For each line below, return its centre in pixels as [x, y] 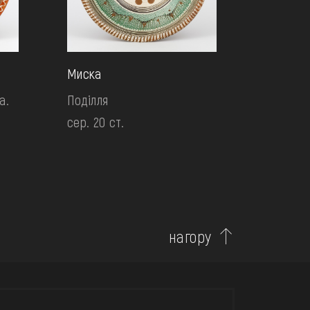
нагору [190, 236]
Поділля [88, 100]
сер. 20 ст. [95, 122]
